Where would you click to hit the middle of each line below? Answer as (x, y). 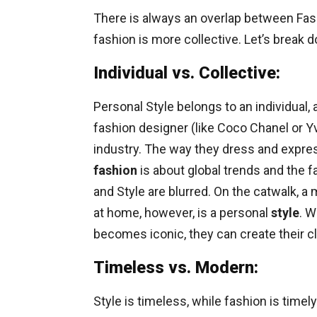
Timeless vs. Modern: (176, 267)
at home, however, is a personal (182, 213)
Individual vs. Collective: (187, 73)
